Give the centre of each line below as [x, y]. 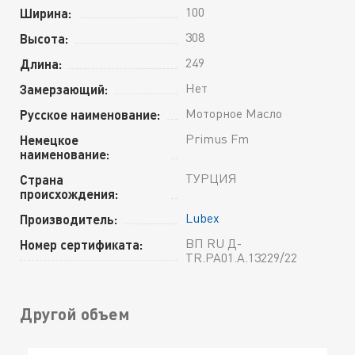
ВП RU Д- [214, 243]
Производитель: [69, 219]
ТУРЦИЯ [211, 178]
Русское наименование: [90, 114]
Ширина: [46, 13]
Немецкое [49, 139]
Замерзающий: [64, 89]
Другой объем [75, 313]
